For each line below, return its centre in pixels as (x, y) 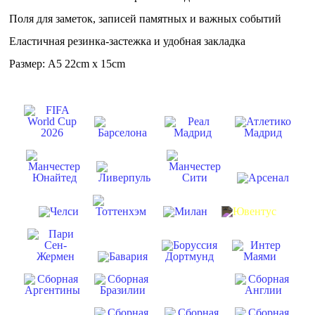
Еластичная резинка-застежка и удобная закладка (128, 41)
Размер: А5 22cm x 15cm (67, 64)
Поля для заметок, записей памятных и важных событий (146, 19)
